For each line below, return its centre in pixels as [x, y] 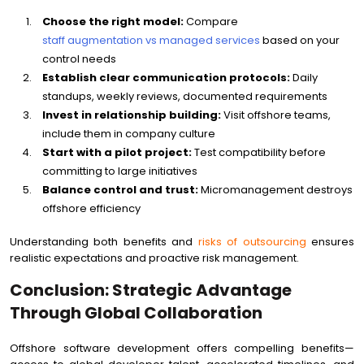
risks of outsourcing [252, 242]
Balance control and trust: [120, 190]
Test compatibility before [259, 152]
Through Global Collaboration [136, 313]
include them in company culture [129, 134]
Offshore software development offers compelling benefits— [182, 348]
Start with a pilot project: [117, 152]
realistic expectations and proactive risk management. [154, 258]
